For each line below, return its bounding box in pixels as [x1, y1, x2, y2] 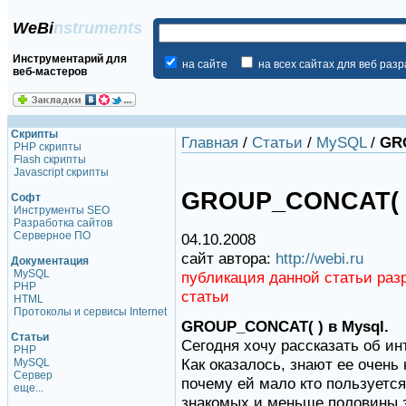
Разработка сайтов [14, 217, 112, 229]
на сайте [182, 58, 227, 71]
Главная [181, 133, 238, 151]
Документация [11, 255, 89, 267]
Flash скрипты [14, 153, 86, 166]
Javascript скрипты [14, 166, 109, 179]
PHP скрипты [14, 140, 82, 153]
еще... [14, 382, 43, 394]
